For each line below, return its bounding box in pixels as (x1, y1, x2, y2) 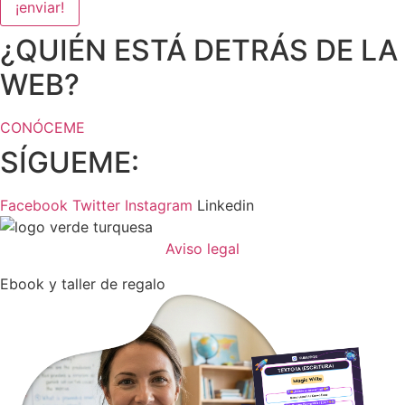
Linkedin (197, 196, 254, 215)
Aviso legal (165, 240, 240, 259)
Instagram (125, 196, 193, 215)
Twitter (72, 196, 120, 215)
